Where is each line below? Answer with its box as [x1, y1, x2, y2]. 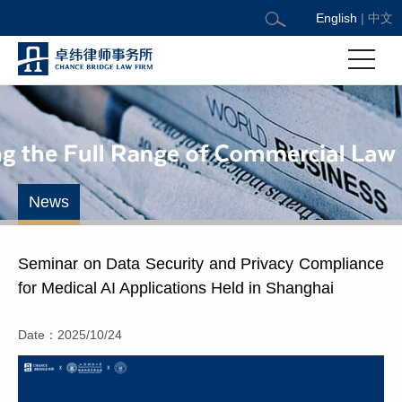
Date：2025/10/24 [18, 328, 122, 342]
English [316, 11, 357, 25]
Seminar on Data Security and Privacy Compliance [18, 255, 384, 273]
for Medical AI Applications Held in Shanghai [18, 279, 334, 297]
